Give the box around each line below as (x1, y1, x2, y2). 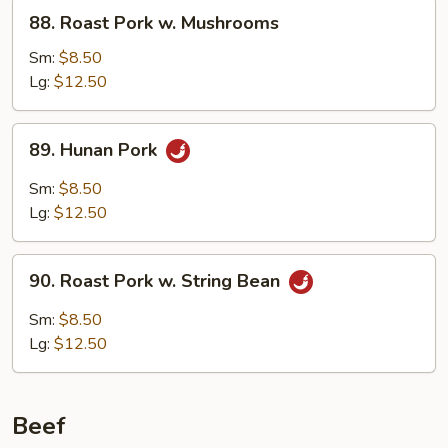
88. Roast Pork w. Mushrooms (29, 11, 279, 35)
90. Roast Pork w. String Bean (29, 269, 285, 294)
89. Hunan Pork (29, 138, 162, 163)
